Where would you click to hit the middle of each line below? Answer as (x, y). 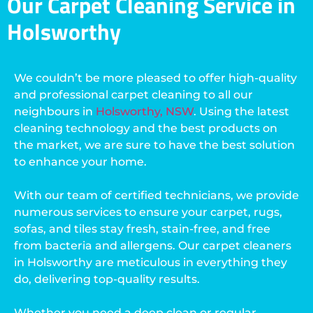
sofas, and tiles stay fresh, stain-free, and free (142, 229)
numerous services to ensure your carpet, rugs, (148, 212)
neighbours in (55, 112)
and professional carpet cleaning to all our (133, 95)
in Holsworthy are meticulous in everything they (151, 263)
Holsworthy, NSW (145, 112)
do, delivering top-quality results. (107, 279)
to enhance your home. (80, 162)
